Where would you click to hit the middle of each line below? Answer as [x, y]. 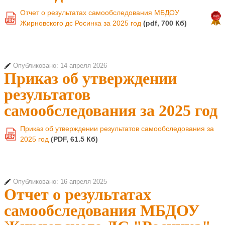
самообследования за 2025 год [111, 110]
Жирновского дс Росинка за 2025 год [82, 23]
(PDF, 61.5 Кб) [74, 139]
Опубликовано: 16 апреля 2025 [60, 182]
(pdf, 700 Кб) [165, 23]
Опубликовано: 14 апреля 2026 [60, 66]
